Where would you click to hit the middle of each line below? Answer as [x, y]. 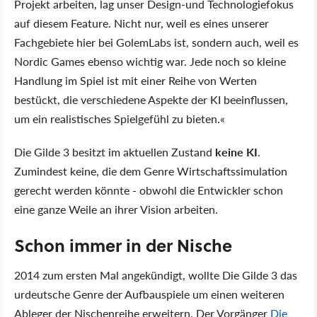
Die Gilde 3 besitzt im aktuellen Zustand [115, 151]
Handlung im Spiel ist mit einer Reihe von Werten [136, 80]
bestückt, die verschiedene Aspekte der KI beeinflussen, [151, 99]
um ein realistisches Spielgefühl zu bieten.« [120, 118]
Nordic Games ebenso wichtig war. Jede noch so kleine [150, 61]
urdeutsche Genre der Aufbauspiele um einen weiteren [149, 294]
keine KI [236, 151]
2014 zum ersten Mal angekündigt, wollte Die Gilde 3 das [156, 275]
